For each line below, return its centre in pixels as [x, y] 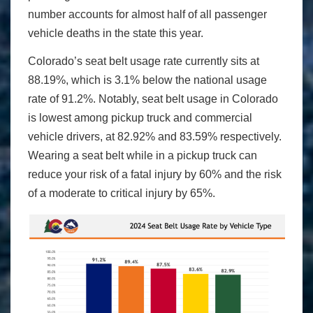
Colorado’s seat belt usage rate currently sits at [144, 61]
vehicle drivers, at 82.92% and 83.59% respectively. [155, 137]
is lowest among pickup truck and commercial [140, 118]
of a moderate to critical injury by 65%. [122, 194]
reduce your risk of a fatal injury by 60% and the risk [155, 175]
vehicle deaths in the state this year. [116, 33]
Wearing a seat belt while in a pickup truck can [143, 156]
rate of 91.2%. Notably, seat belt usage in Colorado [153, 99]
